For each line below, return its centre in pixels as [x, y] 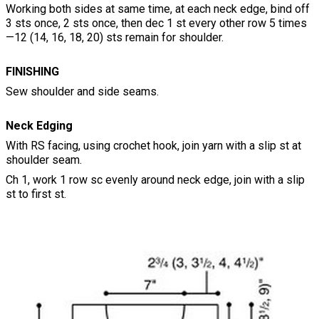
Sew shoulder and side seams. [82, 92]
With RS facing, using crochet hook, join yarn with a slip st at [153, 146]
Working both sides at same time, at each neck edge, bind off [158, 9]
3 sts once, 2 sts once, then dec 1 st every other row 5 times [156, 23]
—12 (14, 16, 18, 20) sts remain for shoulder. [115, 38]
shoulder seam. [44, 160]
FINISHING [32, 72]
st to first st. [36, 194]
